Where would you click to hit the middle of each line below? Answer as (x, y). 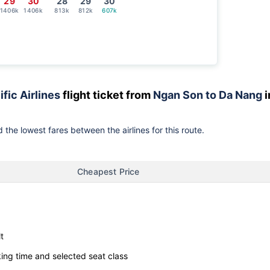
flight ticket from (107, 95)
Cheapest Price (108, 171)
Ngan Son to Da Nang (208, 95)
